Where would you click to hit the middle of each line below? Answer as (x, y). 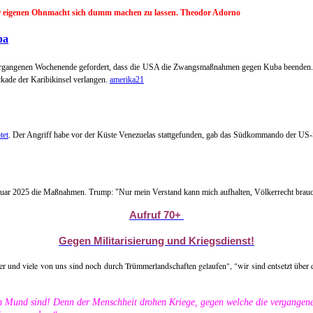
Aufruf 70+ (155, 214)
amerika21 (127, 80)
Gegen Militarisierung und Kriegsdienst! (156, 240)
